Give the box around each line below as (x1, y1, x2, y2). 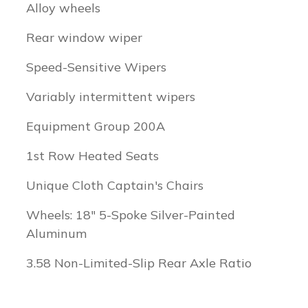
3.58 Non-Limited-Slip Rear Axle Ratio (26, 255, 252, 271)
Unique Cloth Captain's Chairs (26, 177, 203, 193)
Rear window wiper (26, 30, 142, 45)
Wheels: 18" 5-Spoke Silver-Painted (26, 207, 235, 223)
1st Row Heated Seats (26, 148, 159, 164)
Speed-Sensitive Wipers (26, 59, 166, 75)
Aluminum (26, 225, 87, 241)
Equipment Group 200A (26, 118, 165, 134)
